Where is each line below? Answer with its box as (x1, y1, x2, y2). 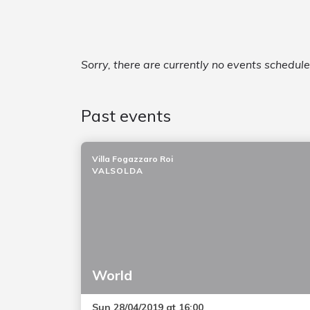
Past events (81, 105, 171, 126)
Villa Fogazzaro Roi (92, 154, 173, 164)
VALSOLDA (92, 165, 143, 176)
